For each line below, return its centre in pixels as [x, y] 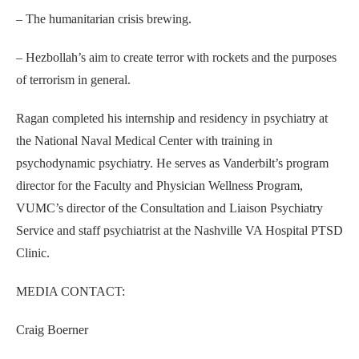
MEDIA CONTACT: [71, 291]
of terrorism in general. [73, 80]
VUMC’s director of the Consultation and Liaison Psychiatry [169, 208]
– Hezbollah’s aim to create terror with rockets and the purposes [176, 57]
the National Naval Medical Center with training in [144, 141]
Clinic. [33, 253]
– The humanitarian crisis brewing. [104, 19]
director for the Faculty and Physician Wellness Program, [159, 186]
